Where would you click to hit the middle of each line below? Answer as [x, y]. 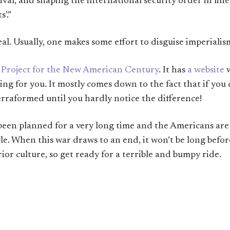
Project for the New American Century [80, 70]
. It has [173, 70]
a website [206, 70]
